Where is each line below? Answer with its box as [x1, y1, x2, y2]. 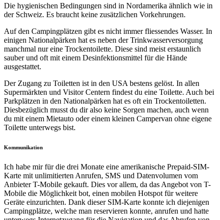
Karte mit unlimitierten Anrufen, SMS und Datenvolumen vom [4, 171, 198, 180]
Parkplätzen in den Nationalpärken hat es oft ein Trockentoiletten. [4, 97, 206, 106]
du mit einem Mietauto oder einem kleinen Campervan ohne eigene [4, 114, 212, 123]
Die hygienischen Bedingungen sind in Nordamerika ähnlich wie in [4, 1, 213, 10]
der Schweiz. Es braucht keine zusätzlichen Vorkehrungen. [4, 10, 186, 19]
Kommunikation [4, 144, 43, 151]
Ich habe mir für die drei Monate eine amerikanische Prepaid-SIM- [4, 163, 209, 171]
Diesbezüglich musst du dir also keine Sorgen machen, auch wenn [4, 106, 209, 114]
